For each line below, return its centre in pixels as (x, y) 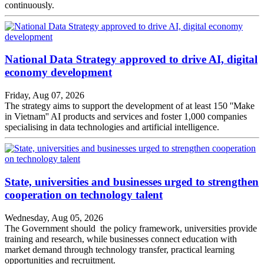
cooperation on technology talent (84, 194)
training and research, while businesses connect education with (121, 239)
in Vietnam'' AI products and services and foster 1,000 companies (126, 117)
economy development (58, 72)
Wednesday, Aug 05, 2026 (54, 217)
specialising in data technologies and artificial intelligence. (112, 127)
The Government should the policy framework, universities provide (131, 228)
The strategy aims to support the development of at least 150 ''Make (130, 106)
